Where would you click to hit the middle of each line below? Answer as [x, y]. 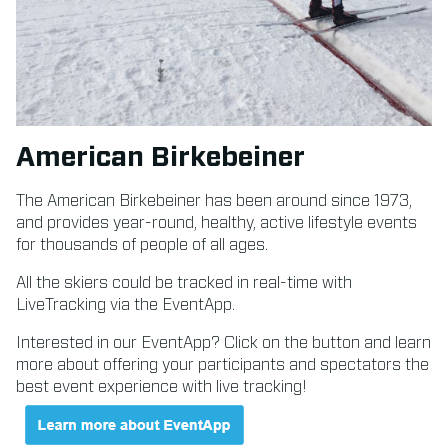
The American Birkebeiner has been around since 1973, [214, 200]
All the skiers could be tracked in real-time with [184, 282]
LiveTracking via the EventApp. [125, 304]
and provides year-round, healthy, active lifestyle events [216, 222]
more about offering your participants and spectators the [222, 364]
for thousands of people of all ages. [142, 244]
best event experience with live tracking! [161, 386]
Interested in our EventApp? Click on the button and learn [223, 342]
